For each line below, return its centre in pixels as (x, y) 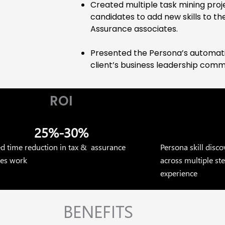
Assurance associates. (134, 29)
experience (179, 173)
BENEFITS (98, 211)
